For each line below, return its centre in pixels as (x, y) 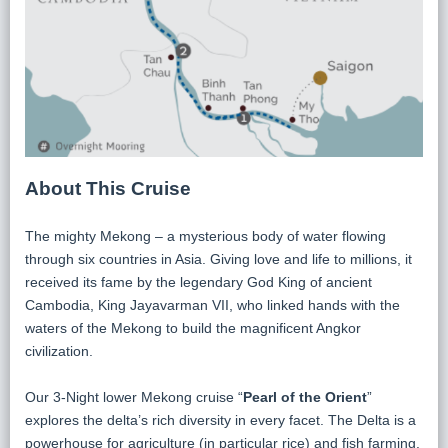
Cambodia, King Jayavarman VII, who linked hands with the (212, 304)
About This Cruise (108, 188)
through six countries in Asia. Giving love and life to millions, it (218, 258)
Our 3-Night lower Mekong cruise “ (134, 396)
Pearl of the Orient (305, 396)
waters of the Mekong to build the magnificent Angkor (193, 327)
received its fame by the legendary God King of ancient (198, 281)
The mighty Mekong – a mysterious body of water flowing (205, 235)
